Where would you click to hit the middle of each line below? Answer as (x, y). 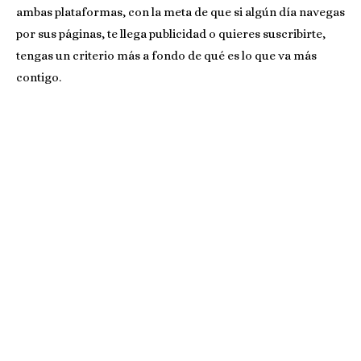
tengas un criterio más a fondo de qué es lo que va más (166, 55)
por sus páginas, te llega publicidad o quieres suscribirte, (171, 33)
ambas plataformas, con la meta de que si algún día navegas (180, 12)
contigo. (39, 77)
